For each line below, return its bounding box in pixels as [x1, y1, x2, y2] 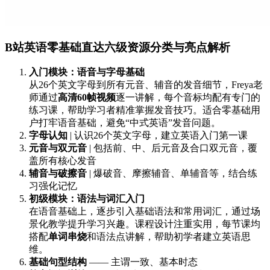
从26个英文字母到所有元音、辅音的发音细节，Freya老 [29, 80, 263, 90]
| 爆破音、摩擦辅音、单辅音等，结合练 [87, 168, 257, 179]
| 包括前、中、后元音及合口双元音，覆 [87, 143, 257, 154]
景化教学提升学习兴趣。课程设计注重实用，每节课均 [29, 219, 260, 230]
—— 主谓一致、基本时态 [87, 257, 198, 268]
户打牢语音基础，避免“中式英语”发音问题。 [29, 118, 221, 128]
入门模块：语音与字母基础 [29, 67, 145, 78]
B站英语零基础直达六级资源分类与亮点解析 [5, 40, 230, 54]
